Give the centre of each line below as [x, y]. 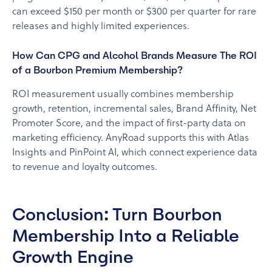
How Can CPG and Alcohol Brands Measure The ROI [134, 56]
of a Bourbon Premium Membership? [97, 70]
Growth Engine [73, 257]
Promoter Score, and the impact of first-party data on [129, 124]
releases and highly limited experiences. [101, 27]
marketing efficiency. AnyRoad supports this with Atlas [131, 139]
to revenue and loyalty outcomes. [85, 168]
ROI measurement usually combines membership [123, 95]
